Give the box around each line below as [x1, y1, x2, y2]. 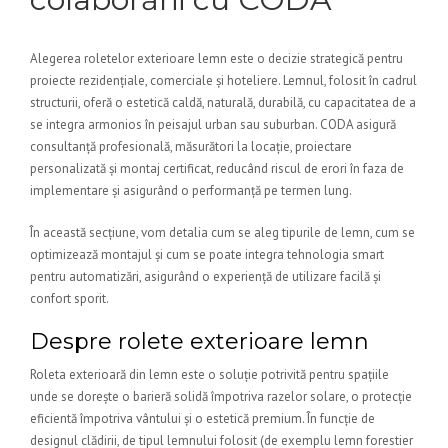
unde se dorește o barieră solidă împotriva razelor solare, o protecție [30, 388, 412, 405]
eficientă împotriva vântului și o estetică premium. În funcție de [30, 410, 375, 427]
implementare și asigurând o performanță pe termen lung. [30, 182, 352, 199]
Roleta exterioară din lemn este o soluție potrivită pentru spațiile [30, 366, 389, 383]
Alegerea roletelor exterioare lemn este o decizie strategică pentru [30, 50, 403, 67]
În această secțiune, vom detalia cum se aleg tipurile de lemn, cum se [30, 224, 415, 241]
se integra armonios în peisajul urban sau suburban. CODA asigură [30, 116, 396, 133]
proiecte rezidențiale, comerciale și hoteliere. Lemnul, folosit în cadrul [30, 72, 417, 89]
